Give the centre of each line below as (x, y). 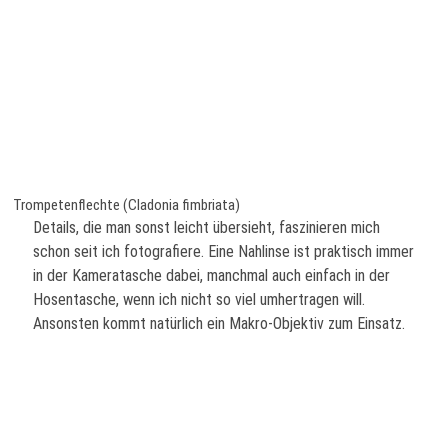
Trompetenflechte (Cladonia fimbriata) (127, 205)
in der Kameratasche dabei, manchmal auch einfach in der (212, 276)
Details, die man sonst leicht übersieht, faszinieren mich (207, 228)
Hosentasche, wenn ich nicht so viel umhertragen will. (199, 300)
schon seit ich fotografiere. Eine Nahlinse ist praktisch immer (224, 252)
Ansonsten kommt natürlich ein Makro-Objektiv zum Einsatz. (221, 324)
